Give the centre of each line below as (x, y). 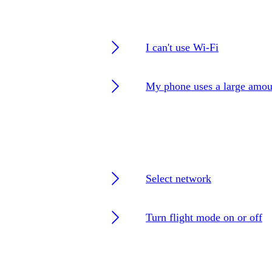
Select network (178, 178)
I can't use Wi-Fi (182, 47)
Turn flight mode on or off (204, 217)
